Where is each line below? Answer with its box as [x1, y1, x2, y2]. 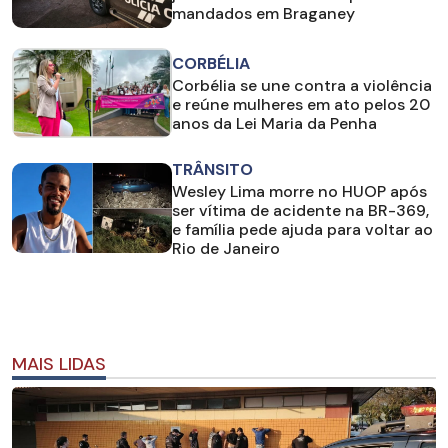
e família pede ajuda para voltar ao [172, 218, 433, 240]
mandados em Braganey [172, 3, 355, 25]
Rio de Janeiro [172, 237, 280, 259]
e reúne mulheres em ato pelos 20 [172, 94, 430, 116]
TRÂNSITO [172, 158, 253, 180]
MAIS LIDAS [12, 351, 106, 376]
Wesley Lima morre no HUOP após [172, 180, 427, 202]
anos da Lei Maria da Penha [172, 113, 377, 135]
